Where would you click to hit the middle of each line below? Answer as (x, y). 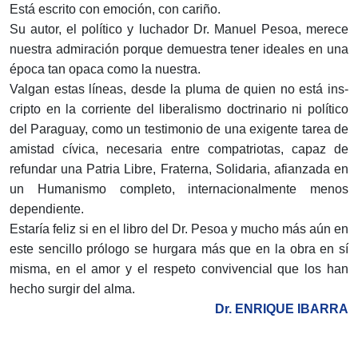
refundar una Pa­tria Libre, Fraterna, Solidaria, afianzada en (179, 169)
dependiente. (47, 209)
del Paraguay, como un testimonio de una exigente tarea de (179, 129)
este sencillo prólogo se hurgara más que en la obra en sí (179, 249)
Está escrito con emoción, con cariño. (115, 10)
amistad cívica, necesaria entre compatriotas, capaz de (179, 149)
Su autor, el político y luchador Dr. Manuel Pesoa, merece (179, 30)
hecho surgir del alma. (72, 289)
